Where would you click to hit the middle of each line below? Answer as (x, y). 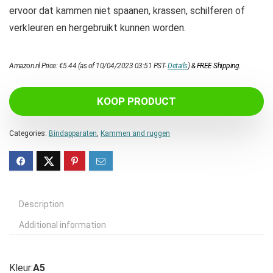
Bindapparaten (73, 134)
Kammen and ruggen (135, 134)
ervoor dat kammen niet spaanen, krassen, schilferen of (127, 11)
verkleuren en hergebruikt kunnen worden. (97, 28)
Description (41, 204)
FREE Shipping (218, 66)
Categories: (29, 134)
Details (178, 66)
